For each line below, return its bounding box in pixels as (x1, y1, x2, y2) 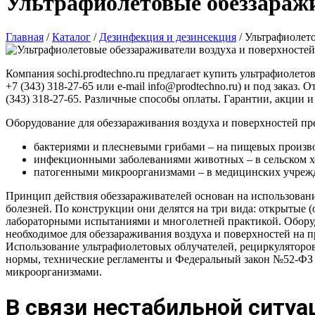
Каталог (52, 31, 91, 44)
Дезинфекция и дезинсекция (99, 31, 236, 44)
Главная (6, 31, 44, 44)
